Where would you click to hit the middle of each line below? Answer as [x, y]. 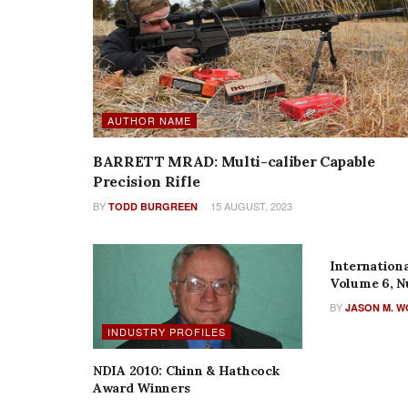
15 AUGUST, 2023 [250, 205]
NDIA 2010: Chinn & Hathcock [186, 370]
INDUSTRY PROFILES [167, 331]
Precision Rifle [147, 181]
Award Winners [142, 388]
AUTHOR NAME [149, 120]
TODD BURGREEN [153, 206]
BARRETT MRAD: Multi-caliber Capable [234, 161]
